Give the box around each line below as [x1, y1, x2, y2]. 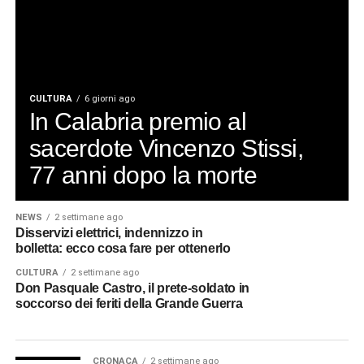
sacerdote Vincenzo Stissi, [28, 133, 303, 162]
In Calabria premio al [28, 106, 246, 135]
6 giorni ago [84, 93, 135, 104]
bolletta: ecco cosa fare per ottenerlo [15, 240, 231, 255]
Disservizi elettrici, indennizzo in [15, 225, 203, 240]
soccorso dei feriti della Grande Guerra [15, 296, 243, 310]
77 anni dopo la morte [28, 160, 257, 188]
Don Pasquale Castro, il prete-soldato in [15, 280, 249, 295]
